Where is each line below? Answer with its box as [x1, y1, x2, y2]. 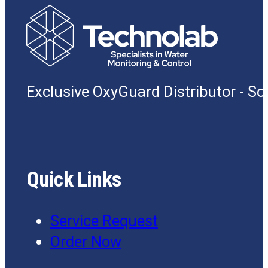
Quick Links [26, 167, 121, 193]
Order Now [50, 232, 121, 251]
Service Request [50, 211, 158, 230]
